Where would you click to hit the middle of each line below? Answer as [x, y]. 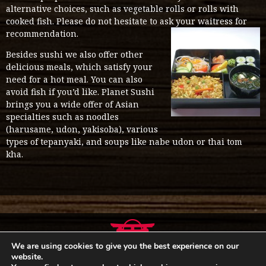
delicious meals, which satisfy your [79, 67]
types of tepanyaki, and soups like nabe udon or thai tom [124, 142]
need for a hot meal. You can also [74, 79]
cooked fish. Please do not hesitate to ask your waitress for [126, 21]
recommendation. [42, 34]
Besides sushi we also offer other [75, 54]
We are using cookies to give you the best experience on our [125, 246]
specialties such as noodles [62, 117]
